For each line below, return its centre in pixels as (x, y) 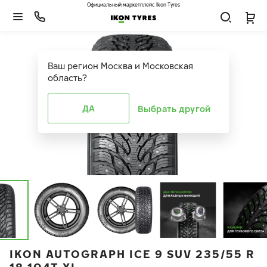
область (65, 78)
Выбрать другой (174, 108)
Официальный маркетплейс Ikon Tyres (133, 5)
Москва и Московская (147, 66)
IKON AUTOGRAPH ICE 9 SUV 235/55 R (132, 254)
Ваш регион (73, 66)
